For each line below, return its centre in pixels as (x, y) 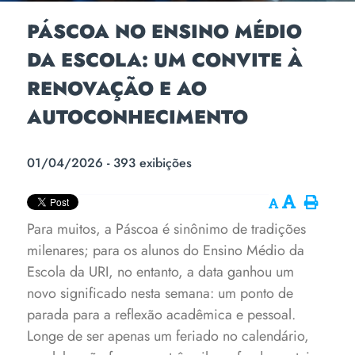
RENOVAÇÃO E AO (117, 88)
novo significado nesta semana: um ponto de (160, 293)
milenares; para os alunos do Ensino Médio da (166, 250)
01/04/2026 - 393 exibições (110, 163)
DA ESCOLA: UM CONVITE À (165, 60)
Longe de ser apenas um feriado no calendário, (168, 336)
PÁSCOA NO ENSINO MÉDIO (165, 31)
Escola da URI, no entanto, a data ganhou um (161, 272)
